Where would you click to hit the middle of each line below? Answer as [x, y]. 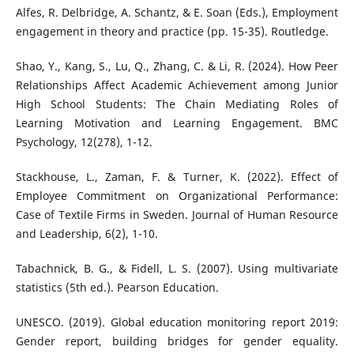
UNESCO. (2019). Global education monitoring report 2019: [177, 322]
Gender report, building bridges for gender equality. [177, 341]
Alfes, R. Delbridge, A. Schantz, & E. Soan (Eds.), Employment [177, 12]
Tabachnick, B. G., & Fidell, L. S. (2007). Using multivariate [177, 268]
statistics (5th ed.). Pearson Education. [117, 287]
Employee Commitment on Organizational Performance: [177, 195]
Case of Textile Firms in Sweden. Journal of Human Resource [177, 214]
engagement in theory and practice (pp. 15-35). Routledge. [172, 31]
